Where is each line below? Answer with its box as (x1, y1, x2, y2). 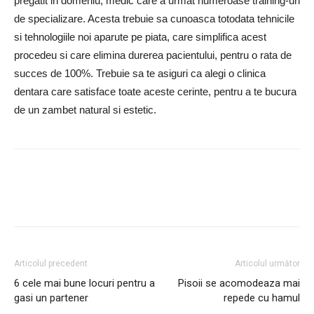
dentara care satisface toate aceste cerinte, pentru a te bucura (14, 86, 296, 97)
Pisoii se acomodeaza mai (178, 277, 300, 289)
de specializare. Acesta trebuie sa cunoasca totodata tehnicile (14, 13, 294, 25)
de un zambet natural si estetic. (14, 104, 156, 116)
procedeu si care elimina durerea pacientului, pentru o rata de (14, 49, 292, 61)
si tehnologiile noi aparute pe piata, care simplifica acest (14, 31, 266, 43)
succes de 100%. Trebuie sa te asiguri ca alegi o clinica (14, 67, 266, 79)
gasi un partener (14, 292, 88, 304)
